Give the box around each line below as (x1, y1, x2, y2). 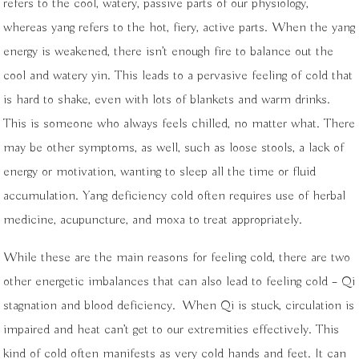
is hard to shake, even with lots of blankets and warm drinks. (3, 91, 331, 108)
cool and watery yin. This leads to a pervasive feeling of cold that (3, 67, 353, 84)
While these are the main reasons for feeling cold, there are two (3, 248, 351, 266)
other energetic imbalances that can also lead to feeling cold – (3, 272, 338, 290)
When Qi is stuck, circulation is (182, 296, 355, 314)
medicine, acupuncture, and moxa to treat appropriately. (3, 211, 303, 228)
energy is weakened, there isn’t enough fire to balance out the (3, 42, 334, 60)
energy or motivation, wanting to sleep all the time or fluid (3, 163, 317, 180)
